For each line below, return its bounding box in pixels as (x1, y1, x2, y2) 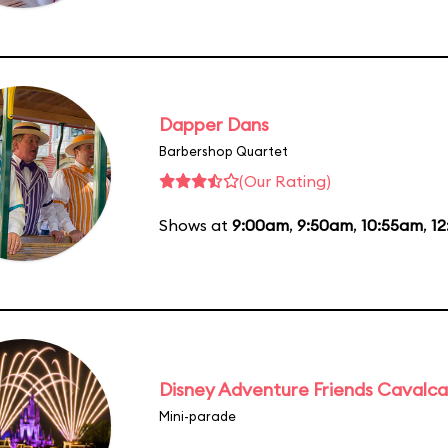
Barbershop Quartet (159, 142, 288, 159)
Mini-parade (159, 407, 236, 424)
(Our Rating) (239, 170, 331, 191)
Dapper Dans (159, 112, 269, 136)
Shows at (159, 214, 232, 235)
